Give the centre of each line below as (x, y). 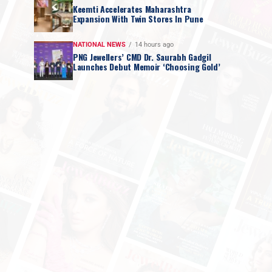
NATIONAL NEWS (99, 45)
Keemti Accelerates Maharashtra (132, 9)
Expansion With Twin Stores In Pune (138, 19)
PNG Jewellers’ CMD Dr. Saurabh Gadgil (142, 57)
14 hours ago (154, 45)
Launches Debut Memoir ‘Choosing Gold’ (147, 67)
